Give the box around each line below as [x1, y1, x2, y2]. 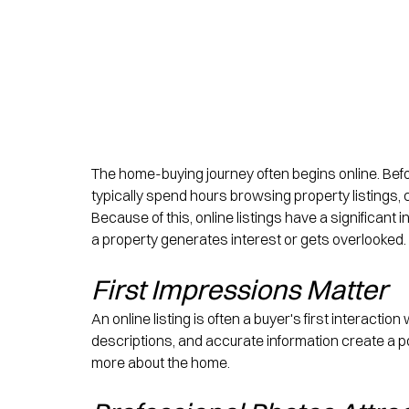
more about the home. [91, 353, 230, 372]
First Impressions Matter [91, 273, 387, 308]
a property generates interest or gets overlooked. [91, 230, 406, 249]
